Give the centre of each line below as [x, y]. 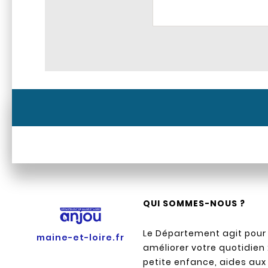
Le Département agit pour [205, 234]
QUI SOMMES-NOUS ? [194, 204]
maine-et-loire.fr [81, 238]
